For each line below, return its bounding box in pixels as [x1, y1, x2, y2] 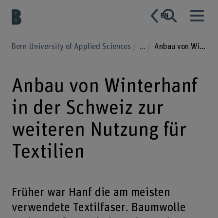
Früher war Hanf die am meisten [11, 186, 170, 199]
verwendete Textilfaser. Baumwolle [11, 201, 186, 214]
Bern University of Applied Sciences [11, 42, 133, 51]
